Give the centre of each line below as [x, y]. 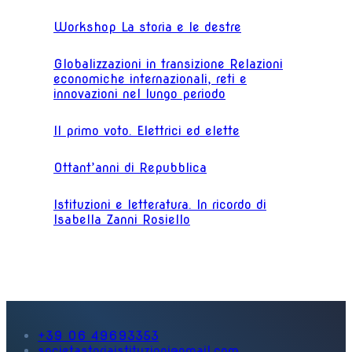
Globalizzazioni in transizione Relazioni [168, 64]
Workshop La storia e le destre [147, 27]
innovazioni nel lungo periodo [139, 94]
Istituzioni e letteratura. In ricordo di [160, 205]
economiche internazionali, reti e [150, 79]
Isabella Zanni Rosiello [122, 220]
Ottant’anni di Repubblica [130, 168]
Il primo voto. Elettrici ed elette [147, 131]
